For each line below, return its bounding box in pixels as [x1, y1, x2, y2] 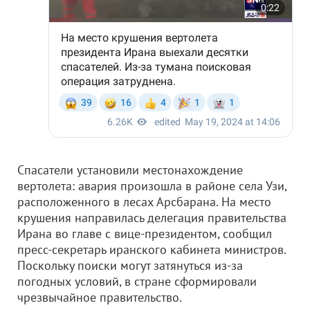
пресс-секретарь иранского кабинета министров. [17, 241, 286, 257]
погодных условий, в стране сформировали [17, 273, 257, 289]
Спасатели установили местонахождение [17, 162, 243, 178]
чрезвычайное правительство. [17, 289, 182, 305]
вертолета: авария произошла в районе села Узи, [17, 178, 286, 194]
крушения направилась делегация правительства [17, 210, 286, 226]
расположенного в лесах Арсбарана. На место [17, 194, 271, 210]
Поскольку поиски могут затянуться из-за [17, 257, 243, 273]
